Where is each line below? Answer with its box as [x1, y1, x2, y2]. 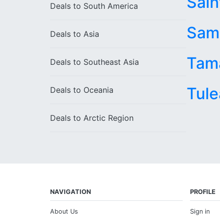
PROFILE [190, 188, 216, 195]
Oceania [83, 85, 113, 95]
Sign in [190, 208, 210, 215]
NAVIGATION [50, 188, 91, 195]
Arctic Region [83, 113, 134, 123]
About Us [50, 208, 78, 215]
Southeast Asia [83, 57, 139, 67]
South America [83, 1, 138, 11]
